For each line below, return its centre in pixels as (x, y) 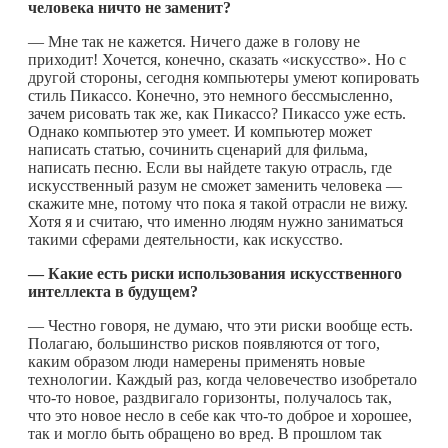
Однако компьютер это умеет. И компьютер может (200, 131)
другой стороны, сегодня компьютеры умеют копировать (223, 77)
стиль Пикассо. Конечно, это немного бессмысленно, (210, 95)
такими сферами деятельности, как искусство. (185, 239)
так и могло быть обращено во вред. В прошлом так (205, 433)
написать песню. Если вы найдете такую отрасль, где (210, 167)
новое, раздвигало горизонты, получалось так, (231, 397)
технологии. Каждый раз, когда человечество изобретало (222, 379)
